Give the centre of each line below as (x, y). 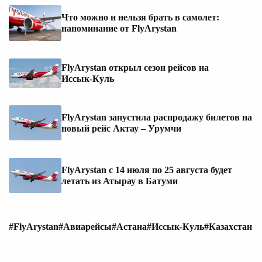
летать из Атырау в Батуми (120, 181)
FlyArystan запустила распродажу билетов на (157, 118)
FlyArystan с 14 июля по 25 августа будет (147, 170)
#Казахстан (228, 226)
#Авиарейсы (85, 226)
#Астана (129, 226)
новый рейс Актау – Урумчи (121, 129)
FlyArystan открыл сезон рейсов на (135, 67)
